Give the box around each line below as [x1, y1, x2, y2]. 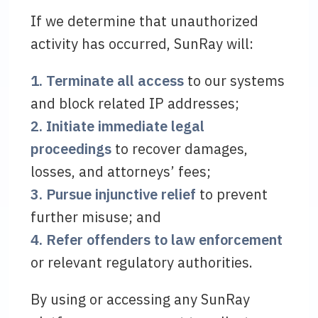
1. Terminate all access [31, 71, 185, 90]
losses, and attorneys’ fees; [31, 162, 212, 181]
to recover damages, [111, 139, 248, 158]
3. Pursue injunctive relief [31, 185, 197, 204]
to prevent [196, 185, 268, 204]
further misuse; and [31, 207, 162, 226]
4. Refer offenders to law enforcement [31, 230, 283, 249]
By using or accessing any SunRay [31, 290, 251, 309]
